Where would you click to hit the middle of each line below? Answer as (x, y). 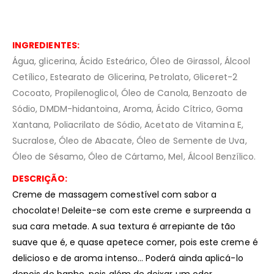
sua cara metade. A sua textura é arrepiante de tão (124, 227)
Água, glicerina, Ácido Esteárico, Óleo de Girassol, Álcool (131, 61)
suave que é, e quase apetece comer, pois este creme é (135, 243)
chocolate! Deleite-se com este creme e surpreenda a (131, 211)
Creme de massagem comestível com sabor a (114, 195)
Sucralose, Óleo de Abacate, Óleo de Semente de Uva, (130, 141)
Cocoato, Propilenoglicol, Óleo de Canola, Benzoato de (130, 93)
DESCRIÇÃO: (40, 179)
